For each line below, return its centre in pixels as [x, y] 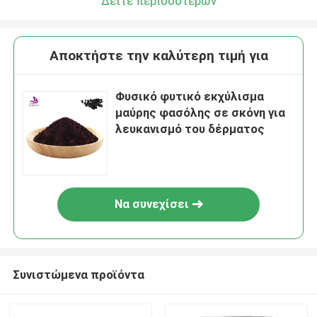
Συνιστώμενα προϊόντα [78, 274]
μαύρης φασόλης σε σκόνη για [201, 113]
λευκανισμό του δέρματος [190, 129]
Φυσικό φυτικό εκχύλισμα [190, 97]
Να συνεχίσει [151, 204]
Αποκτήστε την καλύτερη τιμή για [158, 56]
